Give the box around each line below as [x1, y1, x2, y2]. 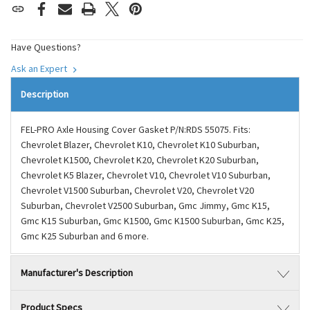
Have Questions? [11, 41, 81, 53]
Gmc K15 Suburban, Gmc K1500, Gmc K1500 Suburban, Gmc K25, [21, 215, 284, 227]
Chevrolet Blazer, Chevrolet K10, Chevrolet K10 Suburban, [21, 138, 259, 151]
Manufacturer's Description [21, 266, 133, 279]
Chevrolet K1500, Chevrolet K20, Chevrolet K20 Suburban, [21, 154, 259, 166]
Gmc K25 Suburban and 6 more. [21, 230, 149, 242]
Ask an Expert [11, 62, 69, 75]
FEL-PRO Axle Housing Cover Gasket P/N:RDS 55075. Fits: [21, 123, 250, 136]
